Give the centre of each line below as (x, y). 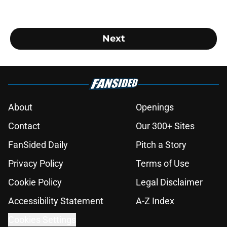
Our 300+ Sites (165, 126)
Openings (155, 107)
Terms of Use (163, 164)
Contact (24, 126)
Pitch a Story (161, 145)
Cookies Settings (42, 220)
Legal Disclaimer (169, 182)
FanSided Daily (38, 145)
